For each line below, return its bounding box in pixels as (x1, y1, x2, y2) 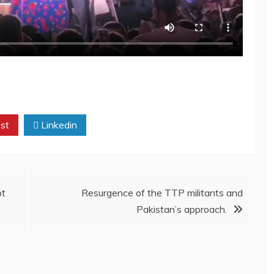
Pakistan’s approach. (136, 202, 227, 215)
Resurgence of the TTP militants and (81, 186, 243, 199)
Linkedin (39, 118, 77, 131)
